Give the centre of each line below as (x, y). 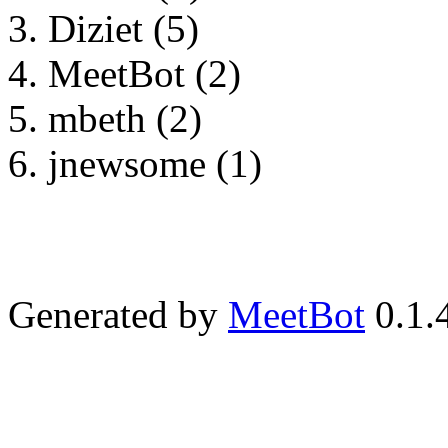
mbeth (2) (125, 118)
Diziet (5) (123, 28)
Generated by (118, 314)
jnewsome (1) (155, 163)
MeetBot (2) (144, 73)
